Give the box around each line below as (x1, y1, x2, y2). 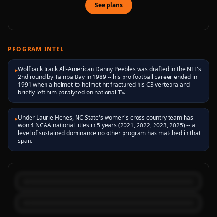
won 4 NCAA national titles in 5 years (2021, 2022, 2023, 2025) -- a (18, 121, 195, 129)
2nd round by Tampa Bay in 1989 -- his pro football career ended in (18, 73, 197, 81)
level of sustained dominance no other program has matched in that (18, 129, 201, 137)
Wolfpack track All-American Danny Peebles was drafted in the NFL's (18, 65, 201, 73)
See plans (94, 1, 123, 9)
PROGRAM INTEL (8, 45, 64, 53)
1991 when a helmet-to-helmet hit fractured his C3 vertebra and (18, 80, 190, 89)
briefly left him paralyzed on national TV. (18, 88, 125, 96)
